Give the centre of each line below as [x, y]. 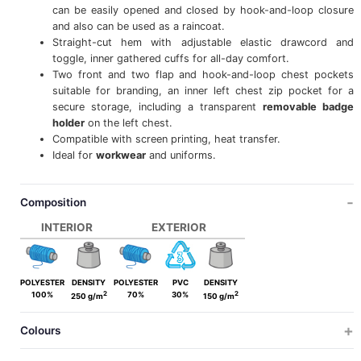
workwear [120, 156]
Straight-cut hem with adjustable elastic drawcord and [203, 43]
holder [68, 123]
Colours [40, 330]
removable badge [309, 107]
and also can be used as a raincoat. [138, 27]
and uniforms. [180, 156]
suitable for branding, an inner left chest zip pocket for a [203, 91]
